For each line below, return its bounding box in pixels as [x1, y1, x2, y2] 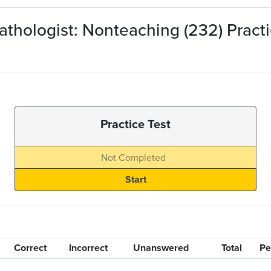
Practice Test [100, 115, 171, 132]
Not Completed [100, 151, 166, 164]
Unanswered [132, 241, 189, 255]
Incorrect [68, 241, 108, 255]
